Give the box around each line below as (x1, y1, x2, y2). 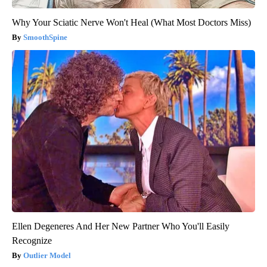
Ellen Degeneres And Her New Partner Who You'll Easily (12, 221, 229, 232)
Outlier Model (23, 251, 71, 260)
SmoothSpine (23, 33, 67, 42)
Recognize (12, 235, 52, 246)
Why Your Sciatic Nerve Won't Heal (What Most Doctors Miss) (12, 17, 251, 28)
